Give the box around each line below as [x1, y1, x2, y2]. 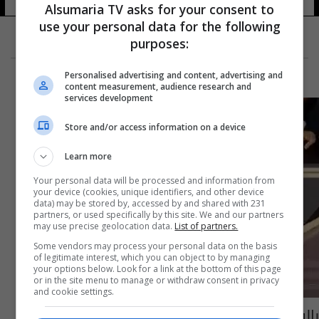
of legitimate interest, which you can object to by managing [33, 251, 271, 263]
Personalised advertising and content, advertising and [65, 69, 283, 81]
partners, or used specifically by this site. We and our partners [33, 209, 284, 221]
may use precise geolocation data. [33, 220, 175, 232]
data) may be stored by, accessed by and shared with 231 [33, 197, 266, 209]
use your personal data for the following [38, 18, 281, 35]
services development [65, 92, 154, 104]
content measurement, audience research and [65, 80, 252, 93]
